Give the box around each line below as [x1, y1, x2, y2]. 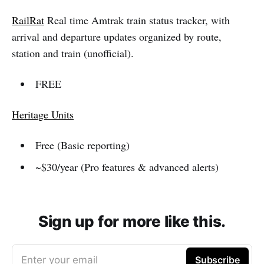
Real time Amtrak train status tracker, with [44, 13, 230, 27]
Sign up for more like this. [38, 212, 226, 230]
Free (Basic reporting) [35, 138, 130, 152]
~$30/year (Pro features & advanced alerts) [35, 160, 219, 174]
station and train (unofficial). [12, 46, 134, 60]
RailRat [12, 13, 44, 27]
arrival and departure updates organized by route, [12, 29, 222, 44]
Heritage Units [12, 107, 74, 121]
